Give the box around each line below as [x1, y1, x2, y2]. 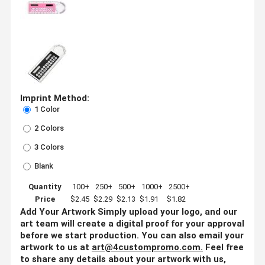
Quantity [28, 182, 62, 191]
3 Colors [33, 142, 64, 151]
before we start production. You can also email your [20, 230, 244, 241]
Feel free [205, 241, 244, 253]
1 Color [33, 104, 60, 114]
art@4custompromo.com [92, 241, 201, 253]
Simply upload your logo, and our [98, 206, 237, 217]
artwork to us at [20, 241, 92, 253]
